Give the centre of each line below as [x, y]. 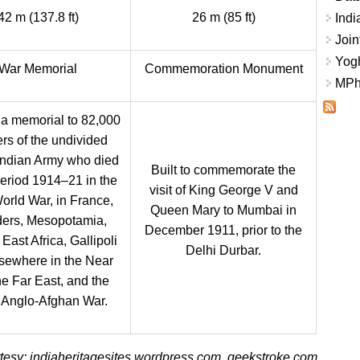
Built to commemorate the [223, 170]
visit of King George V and [223, 190]
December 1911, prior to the [223, 230]
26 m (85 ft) [223, 17]
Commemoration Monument [223, 69]
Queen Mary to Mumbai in [223, 210]
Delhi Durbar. [223, 250]
